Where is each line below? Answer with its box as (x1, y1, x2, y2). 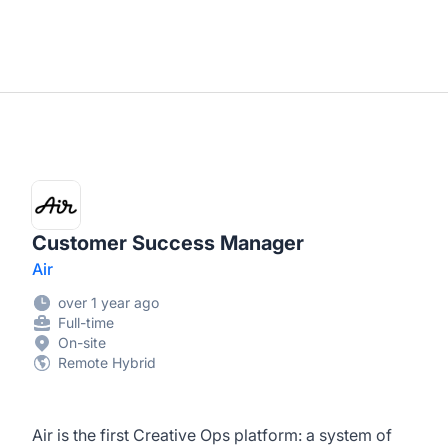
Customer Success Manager (32, 231, 304, 255)
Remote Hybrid (58, 354, 156, 371)
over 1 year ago (58, 294, 159, 311)
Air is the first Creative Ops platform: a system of (32, 425, 392, 445)
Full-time (58, 314, 114, 331)
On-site (58, 334, 106, 351)
